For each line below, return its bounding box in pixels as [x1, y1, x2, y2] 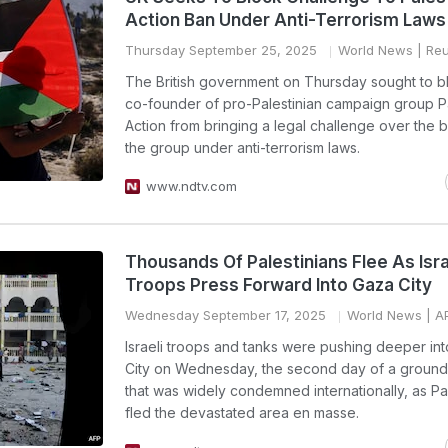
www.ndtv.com [146, 178, 237, 194]
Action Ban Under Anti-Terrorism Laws [125, 10, 446, 30]
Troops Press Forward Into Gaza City [125, 275, 432, 295]
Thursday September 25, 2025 [125, 42, 317, 58]
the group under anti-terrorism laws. [125, 139, 360, 156]
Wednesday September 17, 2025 [125, 307, 326, 323]
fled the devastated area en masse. [125, 404, 359, 421]
